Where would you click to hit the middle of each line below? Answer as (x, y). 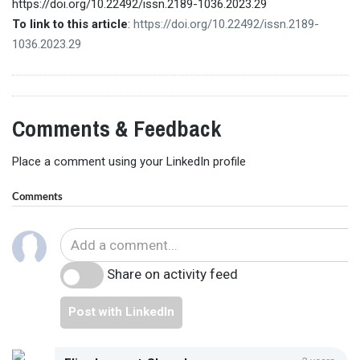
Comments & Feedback (117, 128)
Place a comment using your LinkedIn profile (129, 162)
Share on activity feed (172, 274)
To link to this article (70, 24)
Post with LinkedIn (121, 312)
